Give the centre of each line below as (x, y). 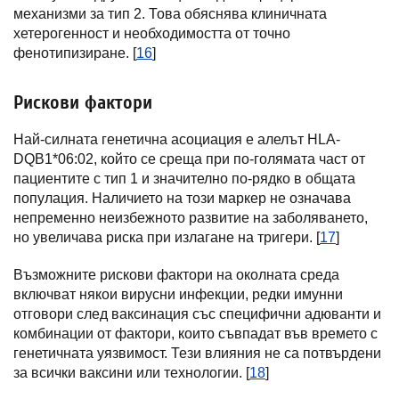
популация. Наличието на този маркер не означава (182, 198)
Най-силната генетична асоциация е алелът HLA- (177, 139)
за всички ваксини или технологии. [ (131, 373)
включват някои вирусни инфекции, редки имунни (178, 294)
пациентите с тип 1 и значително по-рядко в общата (184, 179)
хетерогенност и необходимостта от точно (152, 33)
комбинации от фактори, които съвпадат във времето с (195, 334)
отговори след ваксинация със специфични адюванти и (197, 314)
